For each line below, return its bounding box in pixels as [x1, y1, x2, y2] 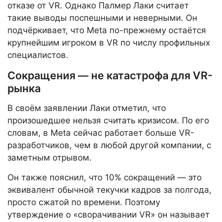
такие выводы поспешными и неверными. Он [7, 13, 197, 23]
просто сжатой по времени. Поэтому [7, 197, 160, 208]
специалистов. [7, 50, 68, 60]
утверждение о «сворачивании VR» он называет [7, 210, 210, 220]
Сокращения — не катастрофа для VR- [7, 69, 213, 82]
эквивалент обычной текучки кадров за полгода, [7, 185, 212, 195]
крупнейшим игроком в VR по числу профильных [7, 38, 210, 48]
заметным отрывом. [7, 153, 92, 163]
